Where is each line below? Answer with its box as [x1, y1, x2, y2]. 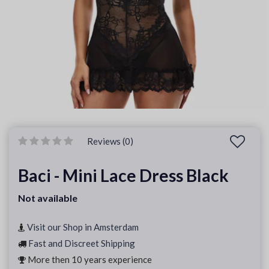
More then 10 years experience [26, 254, 152, 265]
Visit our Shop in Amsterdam [27, 222, 139, 232]
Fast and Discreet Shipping [28, 238, 135, 249]
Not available [18, 192, 77, 204]
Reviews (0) [87, 136, 133, 147]
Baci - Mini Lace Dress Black [18, 165, 229, 186]
